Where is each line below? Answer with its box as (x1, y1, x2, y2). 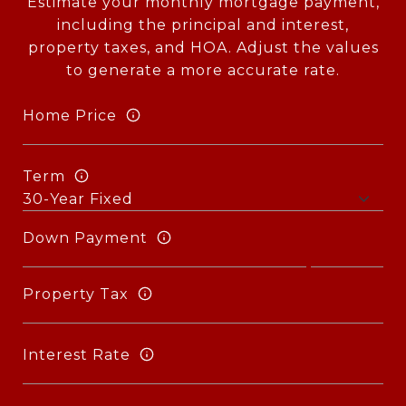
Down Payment (23, 228, 148, 246)
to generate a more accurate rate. (66, 62, 340, 79)
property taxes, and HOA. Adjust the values (27, 39, 379, 56)
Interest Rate (23, 345, 130, 363)
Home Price (23, 106, 117, 124)
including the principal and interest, (57, 16, 349, 34)
